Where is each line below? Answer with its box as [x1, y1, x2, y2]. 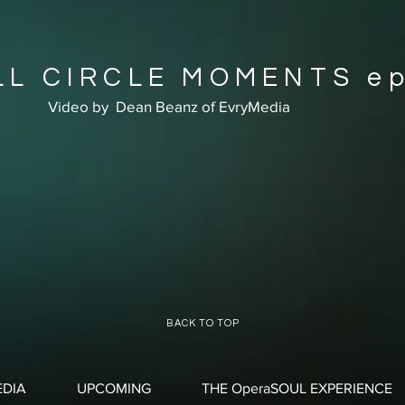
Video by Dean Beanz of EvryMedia [47, 98, 290, 115]
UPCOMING [77, 381, 151, 396]
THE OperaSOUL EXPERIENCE [202, 381, 392, 396]
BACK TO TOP [166, 318, 240, 328]
